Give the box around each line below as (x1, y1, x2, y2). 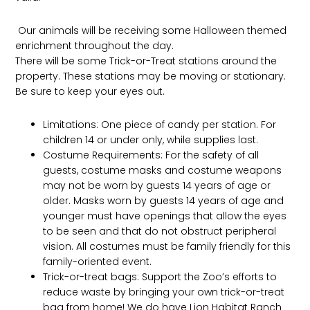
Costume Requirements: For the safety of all (43, 148, 259, 163)
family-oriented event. (43, 255, 152, 269)
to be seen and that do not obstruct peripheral (43, 224, 277, 239)
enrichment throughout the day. (15, 39, 174, 53)
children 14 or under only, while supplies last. (43, 133, 259, 147)
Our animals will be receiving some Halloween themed (15, 24, 287, 38)
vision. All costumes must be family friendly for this (43, 239, 291, 254)
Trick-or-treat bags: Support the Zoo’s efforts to (43, 270, 277, 284)
